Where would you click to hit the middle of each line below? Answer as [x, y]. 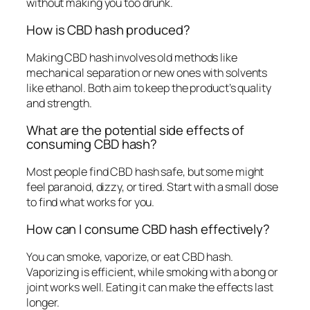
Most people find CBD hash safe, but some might [145, 171]
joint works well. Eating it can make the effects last [150, 287]
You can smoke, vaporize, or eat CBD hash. [130, 256]
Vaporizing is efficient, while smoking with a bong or [152, 272]
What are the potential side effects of [136, 130]
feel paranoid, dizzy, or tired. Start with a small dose [152, 186]
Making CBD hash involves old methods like [132, 57]
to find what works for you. [91, 202]
